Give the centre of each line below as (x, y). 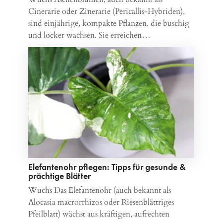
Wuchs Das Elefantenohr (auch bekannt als (99, 190)
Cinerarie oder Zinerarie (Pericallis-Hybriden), (106, 12)
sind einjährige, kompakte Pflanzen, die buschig (109, 24)
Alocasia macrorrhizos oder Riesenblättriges (101, 202)
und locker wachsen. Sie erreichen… (89, 35)
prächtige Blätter (59, 175)
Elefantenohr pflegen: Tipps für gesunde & (107, 166)
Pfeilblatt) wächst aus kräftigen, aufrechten (99, 214)
